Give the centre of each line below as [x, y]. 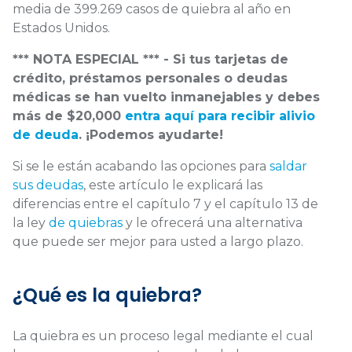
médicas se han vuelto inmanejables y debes [166, 97]
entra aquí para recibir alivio [220, 115]
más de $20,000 [69, 115]
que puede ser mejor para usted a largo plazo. [159, 241]
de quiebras [86, 222]
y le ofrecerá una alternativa [213, 222]
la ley [31, 222]
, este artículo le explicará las [173, 185]
